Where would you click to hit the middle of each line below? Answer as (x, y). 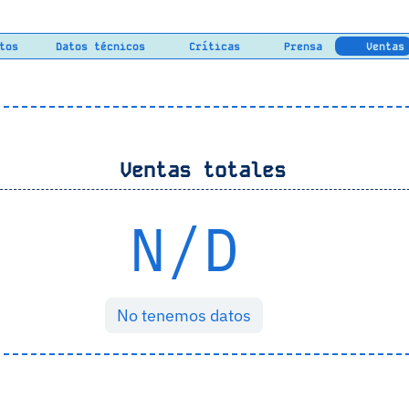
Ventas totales (196, 170)
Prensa (300, 46)
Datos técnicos (100, 46)
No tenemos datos (184, 316)
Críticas (211, 46)
